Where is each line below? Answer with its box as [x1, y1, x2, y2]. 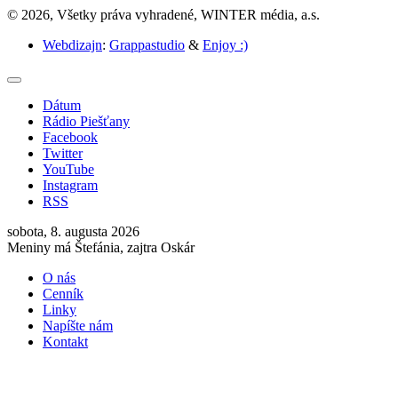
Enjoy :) [203, 37, 248, 53]
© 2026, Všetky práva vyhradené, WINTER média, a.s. [7, 7, 320, 23]
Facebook [43, 130, 98, 146]
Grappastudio [109, 37, 185, 53]
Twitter [43, 146, 83, 162]
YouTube [43, 162, 94, 178]
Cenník [43, 286, 84, 302]
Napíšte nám [43, 318, 113, 334]
